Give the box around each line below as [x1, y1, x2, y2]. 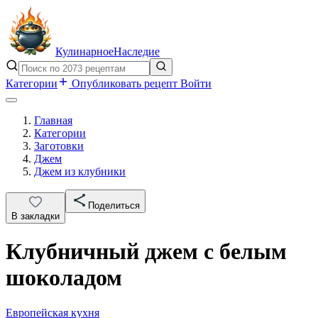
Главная [34, 114, 72, 126]
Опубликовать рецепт [69, 77, 180, 89]
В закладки [11, 211, 60, 221]
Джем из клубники [34, 165, 126, 177]
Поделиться [88, 200, 140, 211]
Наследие [114, 45, 160, 57]
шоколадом [6, 265, 122, 291]
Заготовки [34, 140, 84, 152]
